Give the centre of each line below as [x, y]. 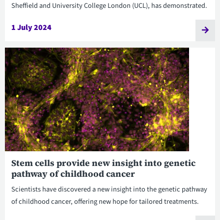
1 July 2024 [31, 27]
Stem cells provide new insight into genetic [103, 163]
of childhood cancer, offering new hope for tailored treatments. [105, 201]
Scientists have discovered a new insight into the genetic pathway [109, 189]
